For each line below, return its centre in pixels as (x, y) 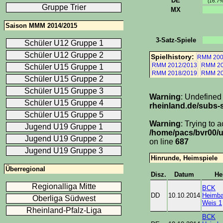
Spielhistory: (173, 57)
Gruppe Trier (64, 7)
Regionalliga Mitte (64, 186)
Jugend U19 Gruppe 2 (64, 139)
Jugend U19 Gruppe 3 (64, 151)
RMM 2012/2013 (174, 65)
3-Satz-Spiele (176, 40)
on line (162, 142)
